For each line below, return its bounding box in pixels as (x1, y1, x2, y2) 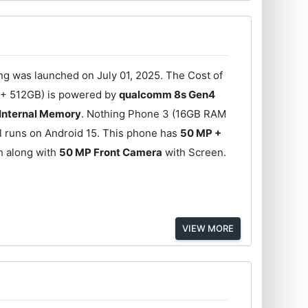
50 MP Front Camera (59, 145, 163, 159)
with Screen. (162, 145, 227, 159)
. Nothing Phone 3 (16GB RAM (81, 107, 227, 120)
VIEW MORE (181, 222, 234, 234)
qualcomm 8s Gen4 (119, 87, 216, 101)
